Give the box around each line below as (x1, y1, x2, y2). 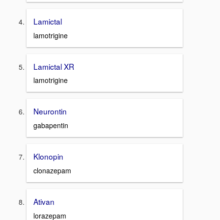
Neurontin (33, 106, 67, 117)
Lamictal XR (33, 60, 74, 72)
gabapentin (33, 120, 68, 131)
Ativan (33, 195, 55, 207)
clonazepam (33, 165, 71, 175)
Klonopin (33, 151, 63, 162)
